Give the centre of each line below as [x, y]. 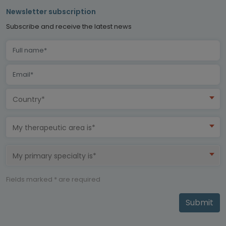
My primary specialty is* [54, 156]
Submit [200, 202]
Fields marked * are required [53, 179]
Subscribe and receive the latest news [69, 26]
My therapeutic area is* [54, 127]
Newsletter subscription [51, 11]
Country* [29, 99]
